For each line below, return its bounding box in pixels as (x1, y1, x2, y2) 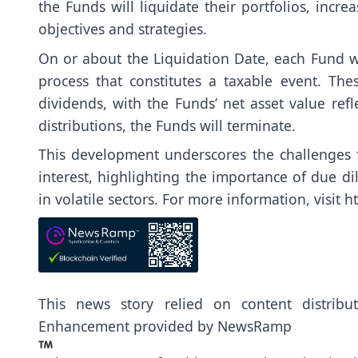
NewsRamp (217, 316, 292, 336)
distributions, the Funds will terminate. (38, 115, 296, 135)
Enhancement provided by (38, 316, 217, 336)
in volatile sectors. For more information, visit (38, 189, 344, 209)
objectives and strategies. (38, 18, 207, 38)
